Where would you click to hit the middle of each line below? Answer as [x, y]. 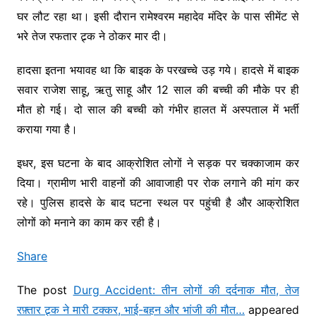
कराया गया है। [47, 129]
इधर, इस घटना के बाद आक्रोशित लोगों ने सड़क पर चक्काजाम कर [158, 163]
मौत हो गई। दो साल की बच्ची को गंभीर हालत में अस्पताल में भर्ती [158, 109]
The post [45, 290]
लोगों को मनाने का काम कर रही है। [89, 222]
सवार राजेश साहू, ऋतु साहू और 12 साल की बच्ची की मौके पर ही [158, 89]
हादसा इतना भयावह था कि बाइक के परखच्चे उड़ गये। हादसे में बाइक [158, 69]
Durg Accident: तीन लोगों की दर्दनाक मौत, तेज [186, 290]
